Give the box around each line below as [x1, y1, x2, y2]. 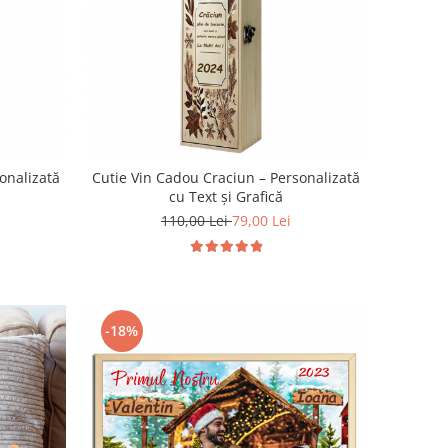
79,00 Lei [231, 210, 291, 230]
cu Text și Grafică [168, 186, 283, 206]
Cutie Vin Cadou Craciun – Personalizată [91, 167, 360, 187]
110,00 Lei [160, 210, 232, 230]
